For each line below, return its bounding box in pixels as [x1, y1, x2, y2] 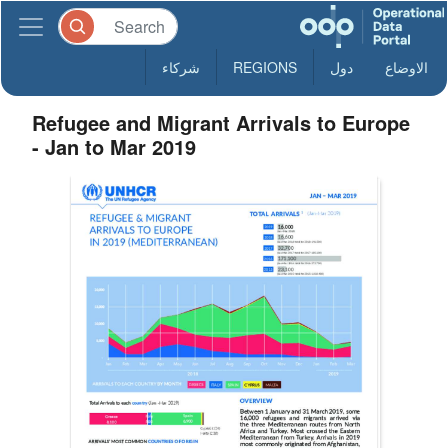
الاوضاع [385, 57, 428, 77]
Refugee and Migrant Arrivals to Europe [32, 108, 411, 137]
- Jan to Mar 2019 [32, 132, 197, 161]
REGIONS [233, 57, 297, 77]
